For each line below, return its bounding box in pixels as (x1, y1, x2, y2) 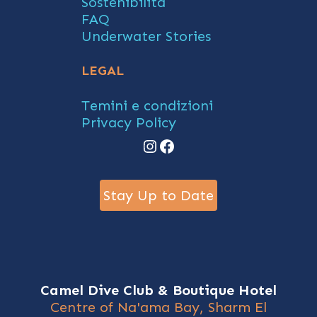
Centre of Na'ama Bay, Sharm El (50, 299, 267, 316)
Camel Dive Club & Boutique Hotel (40, 282, 277, 299)
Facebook (158, 134, 235, 156)
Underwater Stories (81, 28, 211, 45)
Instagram (141, 134, 226, 156)
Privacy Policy (81, 114, 176, 131)
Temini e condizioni (81, 97, 213, 114)
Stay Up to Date (103, 187, 214, 204)
